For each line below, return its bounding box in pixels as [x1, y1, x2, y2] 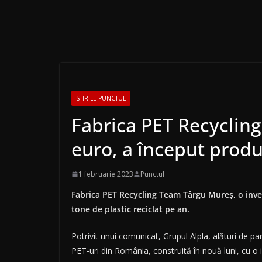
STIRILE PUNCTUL [76, 94, 126, 103]
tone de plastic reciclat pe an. [71, 204, 189, 215]
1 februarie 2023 [78, 169, 133, 180]
